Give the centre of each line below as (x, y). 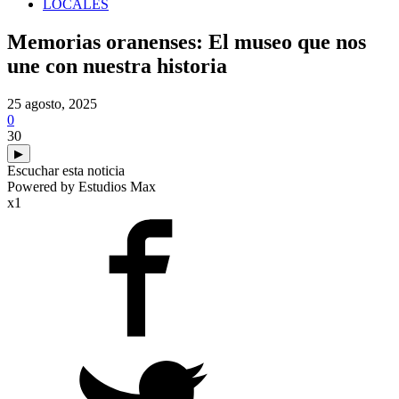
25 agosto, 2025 (52, 103)
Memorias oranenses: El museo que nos (187, 41)
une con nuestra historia (117, 65)
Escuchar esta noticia (66, 170)
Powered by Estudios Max (81, 186)
